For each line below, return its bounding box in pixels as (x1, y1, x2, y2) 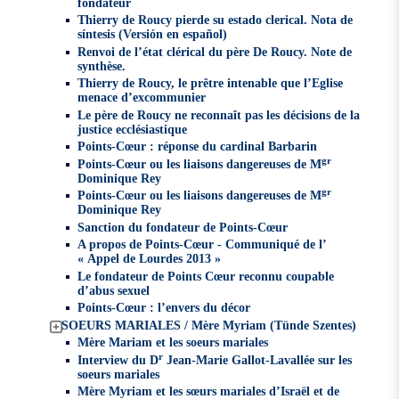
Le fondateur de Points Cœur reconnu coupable (77, 268, 334, 283)
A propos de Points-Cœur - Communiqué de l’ (77, 237, 326, 252)
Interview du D (77, 352, 159, 367)
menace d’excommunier (77, 90, 206, 105)
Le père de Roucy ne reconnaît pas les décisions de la (77, 107, 360, 122)
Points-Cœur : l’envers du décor (77, 300, 250, 315)
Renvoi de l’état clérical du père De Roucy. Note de (77, 44, 352, 59)
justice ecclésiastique (77, 121, 187, 136)
